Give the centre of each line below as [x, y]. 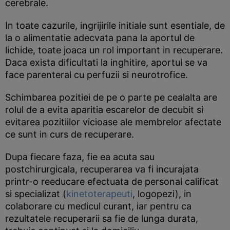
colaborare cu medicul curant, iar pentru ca [98, 206]
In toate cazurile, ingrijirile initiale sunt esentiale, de [115, 25]
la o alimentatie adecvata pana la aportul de [100, 38]
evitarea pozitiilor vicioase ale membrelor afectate [113, 122]
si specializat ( [36, 194]
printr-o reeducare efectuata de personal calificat [112, 181]
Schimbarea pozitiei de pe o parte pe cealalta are [111, 97]
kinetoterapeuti [99, 194]
